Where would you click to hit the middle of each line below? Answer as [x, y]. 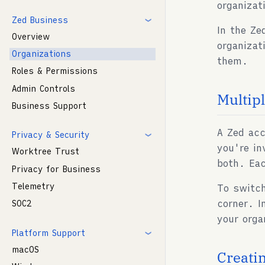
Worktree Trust [46, 152]
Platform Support [49, 233]
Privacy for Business [56, 169]
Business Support [49, 106]
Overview [31, 36]
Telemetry [33, 187]
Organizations [41, 54]
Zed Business [40, 20]
